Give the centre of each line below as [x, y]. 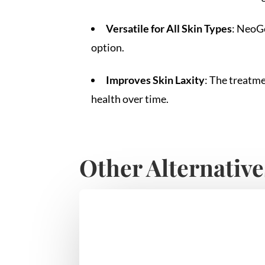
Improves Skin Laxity [156, 80]
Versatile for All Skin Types [169, 28]
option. [108, 47]
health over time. [130, 98]
